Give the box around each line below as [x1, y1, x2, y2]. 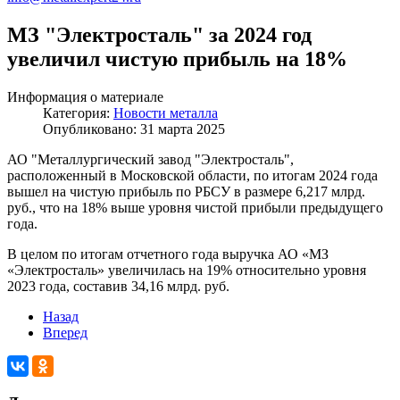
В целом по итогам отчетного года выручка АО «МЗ [7, 246, 329, 262]
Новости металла [113, 104, 218, 121]
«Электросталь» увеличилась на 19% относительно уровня [7, 262, 366, 278]
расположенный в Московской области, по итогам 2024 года [7, 167, 378, 183]
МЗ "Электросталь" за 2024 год [7, 22, 312, 46]
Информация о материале [7, 88, 163, 104]
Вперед [43, 324, 87, 340]
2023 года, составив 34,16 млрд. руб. [7, 278, 229, 294]
